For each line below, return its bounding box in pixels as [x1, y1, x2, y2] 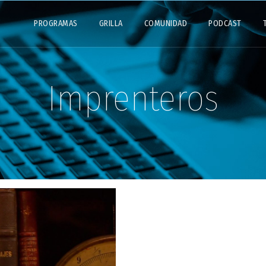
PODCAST [208, 18, 242, 28]
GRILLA [99, 18, 123, 28]
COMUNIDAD [144, 18, 188, 28]
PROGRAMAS [34, 18, 78, 28]
